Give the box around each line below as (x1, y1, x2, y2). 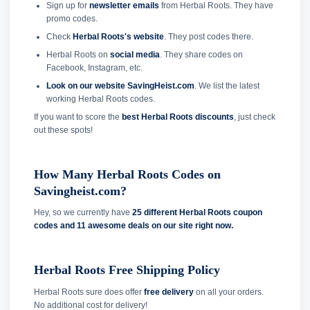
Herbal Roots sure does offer (34, 286, 144, 297)
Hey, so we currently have (34, 208, 132, 218)
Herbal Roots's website (72, 31, 164, 42)
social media (109, 49, 160, 60)
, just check (234, 111, 275, 122)
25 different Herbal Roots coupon (132, 208, 262, 218)
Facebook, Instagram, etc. (46, 62, 143, 73)
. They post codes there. (163, 31, 253, 42)
